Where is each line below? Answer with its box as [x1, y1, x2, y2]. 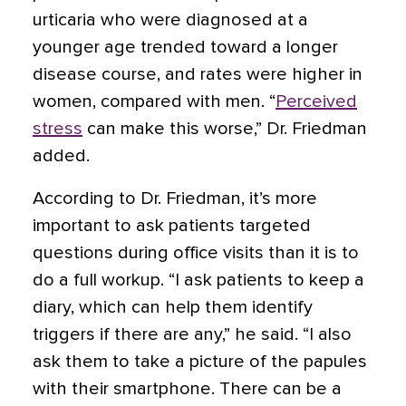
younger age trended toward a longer [33, 38, 338, 56]
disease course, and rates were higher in [33, 65, 362, 83]
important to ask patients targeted [33, 217, 311, 235]
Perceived [275, 92, 357, 111]
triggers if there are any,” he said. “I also [33, 325, 352, 343]
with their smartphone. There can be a [33, 380, 342, 398]
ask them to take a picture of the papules [33, 353, 367, 371]
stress [33, 120, 82, 138]
